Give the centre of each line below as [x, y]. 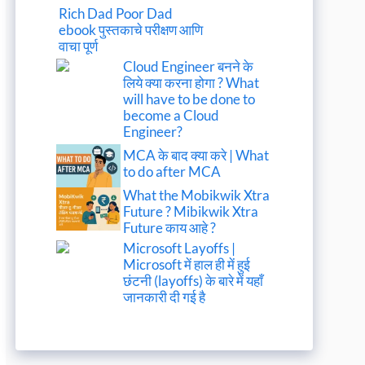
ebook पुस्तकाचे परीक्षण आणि [131, 30]
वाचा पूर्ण [78, 46]
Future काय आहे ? [170, 228]
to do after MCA [172, 172]
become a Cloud [172, 116]
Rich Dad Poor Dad [116, 14]
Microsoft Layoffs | [180, 248]
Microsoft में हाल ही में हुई [187, 265]
